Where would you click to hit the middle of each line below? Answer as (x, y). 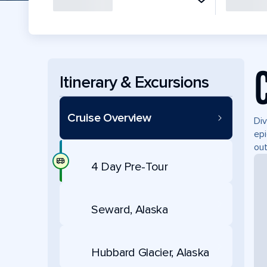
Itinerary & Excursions (134, 82)
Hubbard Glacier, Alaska (150, 252)
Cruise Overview (109, 118)
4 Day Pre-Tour (130, 167)
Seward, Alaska (130, 209)
